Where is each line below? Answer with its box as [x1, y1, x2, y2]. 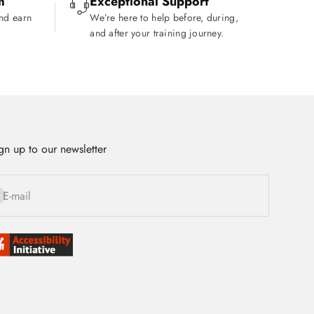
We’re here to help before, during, [90, 11, 238, 25]
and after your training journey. [90, 26, 224, 40]
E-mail [3, 187, 31, 204]
